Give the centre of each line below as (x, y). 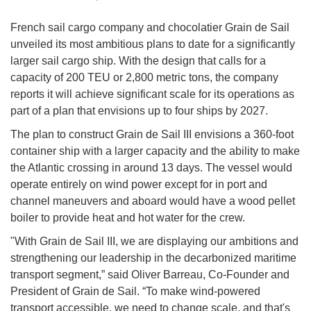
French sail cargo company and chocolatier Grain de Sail (150, 28)
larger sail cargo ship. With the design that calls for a (138, 61)
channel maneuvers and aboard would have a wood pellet (153, 201)
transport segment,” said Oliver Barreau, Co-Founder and (150, 275)
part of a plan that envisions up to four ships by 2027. (139, 111)
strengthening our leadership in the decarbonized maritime (153, 258)
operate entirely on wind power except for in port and (139, 185)
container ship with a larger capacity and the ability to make (155, 151)
